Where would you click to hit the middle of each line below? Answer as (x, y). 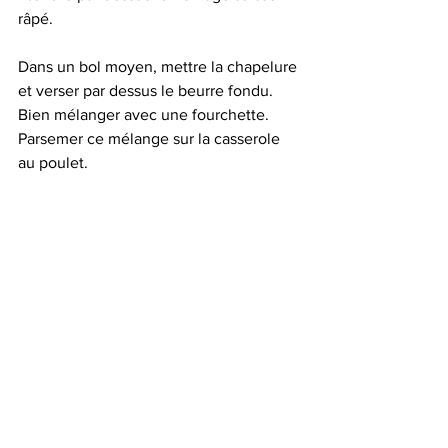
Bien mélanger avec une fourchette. (145, 114)
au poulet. (53, 162)
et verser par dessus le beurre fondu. (147, 90)
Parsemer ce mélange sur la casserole (151, 138)
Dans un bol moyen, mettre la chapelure (159, 66)
